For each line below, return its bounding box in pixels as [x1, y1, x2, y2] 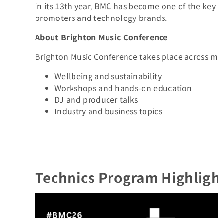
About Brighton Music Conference [35, 31, 167, 43]
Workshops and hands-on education [54, 82, 192, 93]
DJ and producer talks [54, 93, 138, 105]
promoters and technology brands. [35, 12, 167, 23]
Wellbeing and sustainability [54, 70, 162, 82]
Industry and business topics [54, 105, 162, 117]
